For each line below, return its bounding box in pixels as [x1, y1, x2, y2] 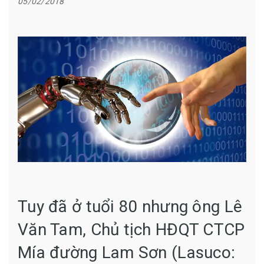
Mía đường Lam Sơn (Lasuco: [18, 243, 236, 263]
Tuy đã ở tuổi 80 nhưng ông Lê [18, 197, 243, 217]
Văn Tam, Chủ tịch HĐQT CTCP [18, 220, 245, 240]
